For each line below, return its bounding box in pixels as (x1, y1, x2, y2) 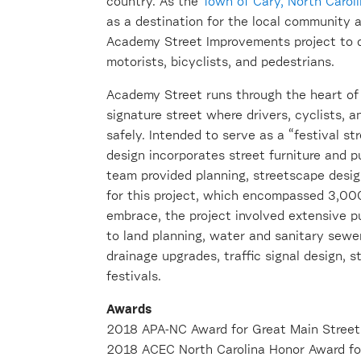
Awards (106, 303, 152, 317)
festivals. (106, 270, 161, 284)
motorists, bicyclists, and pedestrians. (106, 56, 334, 69)
